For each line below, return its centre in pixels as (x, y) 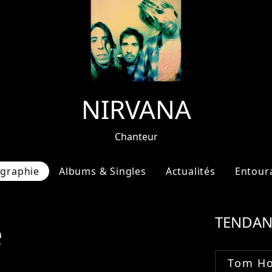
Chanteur (136, 137)
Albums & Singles (102, 171)
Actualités (190, 171)
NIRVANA (136, 109)
